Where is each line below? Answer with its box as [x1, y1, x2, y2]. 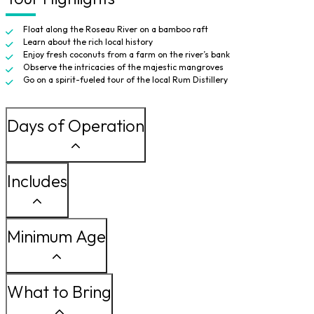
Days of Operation [7, 115, 144, 136]
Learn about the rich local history [23, 36, 153, 47]
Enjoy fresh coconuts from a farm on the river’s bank [23, 49, 230, 60]
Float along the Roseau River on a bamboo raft [23, 24, 208, 34]
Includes [7, 170, 67, 191]
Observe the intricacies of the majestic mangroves [23, 62, 224, 72]
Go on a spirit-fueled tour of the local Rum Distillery [23, 74, 228, 85]
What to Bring [7, 281, 111, 302]
